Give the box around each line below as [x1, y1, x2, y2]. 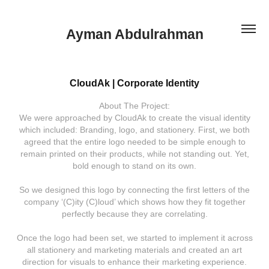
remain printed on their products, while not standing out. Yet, [20, 149, 249, 159]
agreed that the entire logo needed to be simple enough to [23, 137, 246, 147]
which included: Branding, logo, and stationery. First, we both [19, 125, 250, 134]
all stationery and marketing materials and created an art [27, 245, 242, 255]
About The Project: [99, 101, 170, 110]
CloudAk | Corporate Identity [70, 78, 199, 88]
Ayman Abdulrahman [65, 26, 204, 42]
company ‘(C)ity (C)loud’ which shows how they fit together [23, 197, 246, 207]
